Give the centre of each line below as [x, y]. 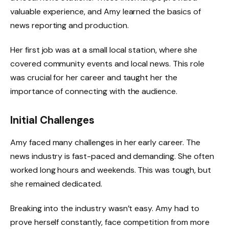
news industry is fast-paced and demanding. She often [112, 156]
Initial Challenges [53, 120]
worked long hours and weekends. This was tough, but [111, 170]
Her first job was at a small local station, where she [104, 50]
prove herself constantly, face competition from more [110, 222]
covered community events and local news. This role [107, 63]
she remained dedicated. [56, 184]
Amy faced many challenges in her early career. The [105, 143]
